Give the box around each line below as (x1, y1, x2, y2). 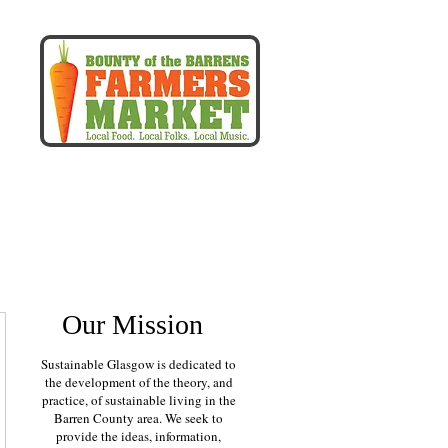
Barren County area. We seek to (54, 409, 223, 427)
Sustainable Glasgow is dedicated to (41, 355, 236, 373)
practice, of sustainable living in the (41, 391, 236, 409)
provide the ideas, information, (56, 427, 221, 445)
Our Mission (62, 309, 210, 340)
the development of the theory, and (44, 373, 233, 391)
